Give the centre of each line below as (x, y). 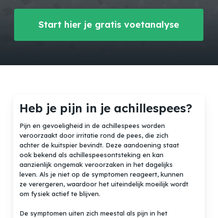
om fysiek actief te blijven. (60, 194)
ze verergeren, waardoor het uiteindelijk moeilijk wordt (104, 184)
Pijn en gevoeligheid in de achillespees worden (92, 126)
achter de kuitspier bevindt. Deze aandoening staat (100, 145)
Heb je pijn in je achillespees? (106, 108)
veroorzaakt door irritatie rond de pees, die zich (94, 136)
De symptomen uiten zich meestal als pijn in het (94, 213)
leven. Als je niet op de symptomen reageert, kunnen (102, 174)
